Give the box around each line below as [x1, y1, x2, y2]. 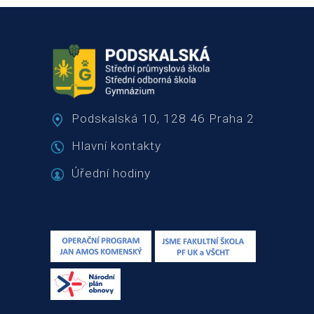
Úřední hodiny [71, 165, 151, 180]
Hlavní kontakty [71, 138, 161, 153]
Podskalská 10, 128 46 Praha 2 [71, 111, 254, 125]
